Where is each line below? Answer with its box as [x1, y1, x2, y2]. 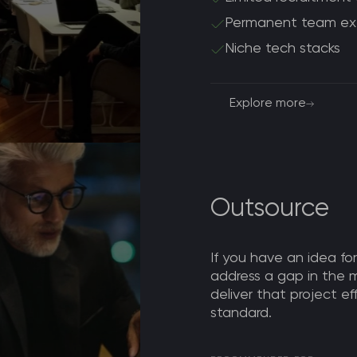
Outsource [210, 196, 330, 222]
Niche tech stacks [225, 41, 341, 56]
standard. [210, 306, 273, 320]
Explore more [229, 97, 307, 110]
